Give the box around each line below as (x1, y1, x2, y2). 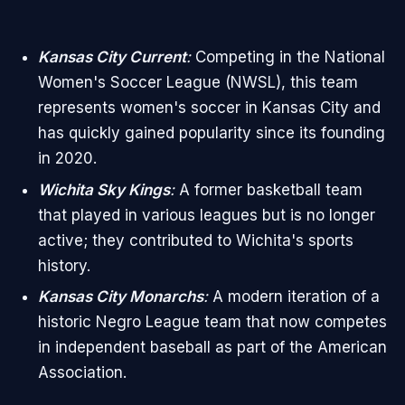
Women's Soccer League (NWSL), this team (37, 72, 358, 91)
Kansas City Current (37, 47, 186, 66)
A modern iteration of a (207, 287, 380, 306)
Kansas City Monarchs (37, 287, 203, 306)
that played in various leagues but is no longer (37, 205, 375, 224)
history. (37, 256, 90, 275)
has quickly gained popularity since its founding (37, 123, 385, 142)
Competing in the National (190, 47, 385, 66)
